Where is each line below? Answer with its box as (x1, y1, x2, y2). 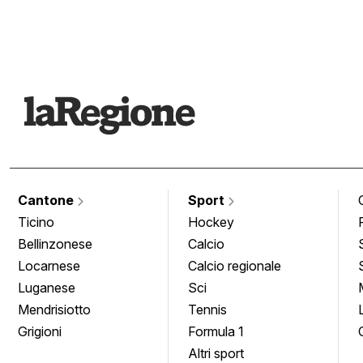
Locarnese (18, 257, 80, 274)
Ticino (18, 213, 54, 230)
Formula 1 (188, 322, 244, 340)
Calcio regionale (188, 257, 281, 274)
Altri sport (188, 344, 244, 361)
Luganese (18, 279, 75, 296)
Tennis (188, 301, 227, 318)
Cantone (18, 191, 77, 208)
